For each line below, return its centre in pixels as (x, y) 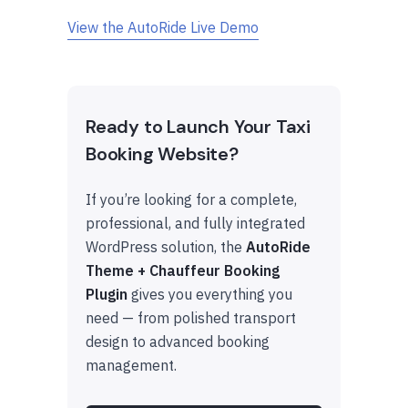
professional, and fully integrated (195, 224)
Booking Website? (162, 154)
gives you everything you (210, 295)
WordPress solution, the (166, 247)
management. (131, 366)
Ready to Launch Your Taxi (199, 127)
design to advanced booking (178, 342)
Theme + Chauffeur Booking (183, 271)
